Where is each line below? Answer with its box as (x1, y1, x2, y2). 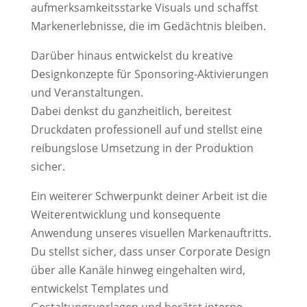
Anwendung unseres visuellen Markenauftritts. (30, 225, 271, 241)
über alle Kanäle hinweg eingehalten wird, (30, 262, 245, 278)
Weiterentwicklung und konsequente (30, 207, 221, 223)
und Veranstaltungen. (30, 85, 143, 101)
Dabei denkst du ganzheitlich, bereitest (30, 103, 232, 119)
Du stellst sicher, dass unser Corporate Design (30, 244, 271, 260)
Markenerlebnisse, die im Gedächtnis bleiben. (30, 19, 266, 34)
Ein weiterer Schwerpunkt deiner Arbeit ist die (30, 188, 267, 204)
